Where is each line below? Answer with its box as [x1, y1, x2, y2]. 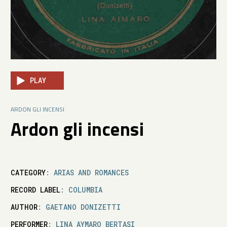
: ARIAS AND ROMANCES [45, 167, 129, 177]
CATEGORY [10, 167, 46, 177]
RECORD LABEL [10, 184, 60, 195]
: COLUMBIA [60, 184, 102, 195]
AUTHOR [10, 202, 37, 212]
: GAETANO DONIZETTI [37, 202, 121, 212]
